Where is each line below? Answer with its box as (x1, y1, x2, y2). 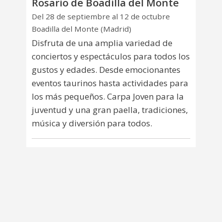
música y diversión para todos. (32, 117, 152, 129)
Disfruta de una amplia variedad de (32, 37, 172, 49)
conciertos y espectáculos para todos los (32, 51, 190, 62)
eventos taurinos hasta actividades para (32, 77, 188, 89)
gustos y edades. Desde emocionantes (32, 64, 180, 76)
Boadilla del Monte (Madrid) (32, 23, 131, 34)
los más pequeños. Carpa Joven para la (32, 91, 184, 103)
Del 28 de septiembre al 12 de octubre (32, 11, 170, 21)
